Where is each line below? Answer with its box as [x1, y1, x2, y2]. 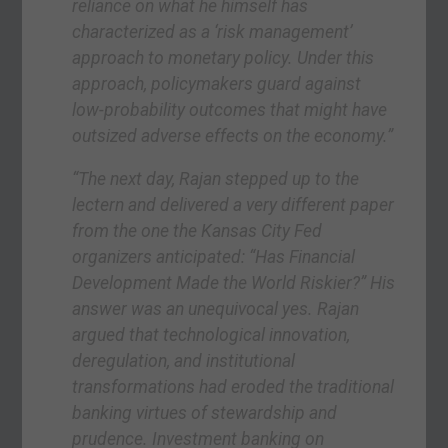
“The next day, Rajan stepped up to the [72, 169, 360, 190]
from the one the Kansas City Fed [72, 221, 323, 242]
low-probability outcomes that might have [72, 99, 388, 120]
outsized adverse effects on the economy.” [72, 125, 394, 146]
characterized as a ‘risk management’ [72, 21, 353, 42]
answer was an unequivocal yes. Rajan [72, 299, 360, 320]
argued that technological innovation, [72, 325, 351, 346]
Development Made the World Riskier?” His [72, 273, 396, 294]
